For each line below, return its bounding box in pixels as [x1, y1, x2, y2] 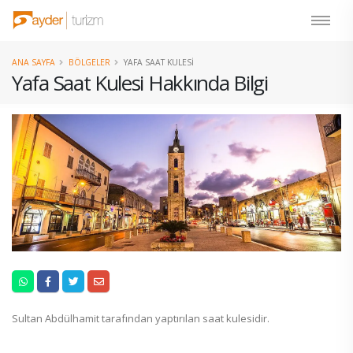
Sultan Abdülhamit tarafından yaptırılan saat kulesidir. [12, 311, 269, 326]
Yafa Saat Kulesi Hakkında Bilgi [12, 69, 268, 97]
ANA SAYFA [12, 57, 55, 68]
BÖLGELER [69, 57, 110, 68]
